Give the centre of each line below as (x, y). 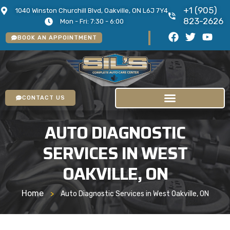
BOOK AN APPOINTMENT (57, 38)
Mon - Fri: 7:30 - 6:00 (92, 21)
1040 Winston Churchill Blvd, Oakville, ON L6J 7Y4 (92, 11)
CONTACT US (44, 98)
